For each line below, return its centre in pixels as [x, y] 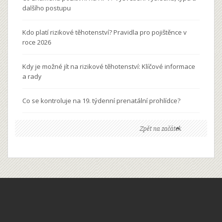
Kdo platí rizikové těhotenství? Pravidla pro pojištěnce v [105, 32]
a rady [32, 77]
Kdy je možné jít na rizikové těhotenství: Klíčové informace [109, 67]
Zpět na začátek [161, 129]
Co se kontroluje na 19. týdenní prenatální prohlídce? [101, 101]
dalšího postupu [47, 8]
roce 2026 [37, 42]
